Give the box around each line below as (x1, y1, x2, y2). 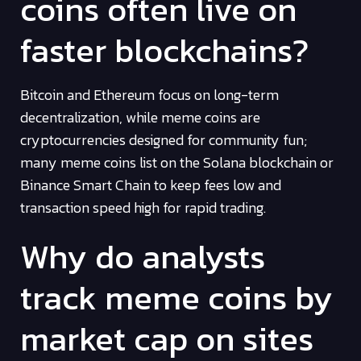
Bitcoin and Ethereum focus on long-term (20, 84, 279, 106)
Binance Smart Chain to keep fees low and (20, 174, 281, 197)
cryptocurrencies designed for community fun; (20, 129, 307, 151)
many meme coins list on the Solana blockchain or (20, 151, 334, 174)
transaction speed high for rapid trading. (20, 197, 266, 219)
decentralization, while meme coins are (20, 106, 260, 129)
